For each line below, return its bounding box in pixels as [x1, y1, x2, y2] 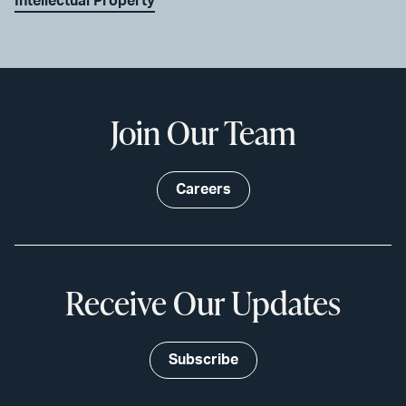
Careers [175, 182, 231, 198]
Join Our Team [110, 110, 296, 156]
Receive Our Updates [65, 280, 341, 326]
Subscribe [168, 353, 238, 368]
